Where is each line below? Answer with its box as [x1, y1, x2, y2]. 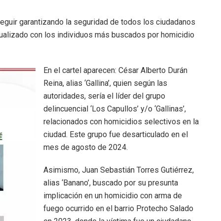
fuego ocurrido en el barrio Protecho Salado [43, 203, 193, 213]
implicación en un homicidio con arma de [43, 190, 182, 200]
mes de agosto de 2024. [43, 142, 128, 152]
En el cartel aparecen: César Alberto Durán [43, 65, 187, 75]
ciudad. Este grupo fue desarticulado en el [43, 129, 188, 139]
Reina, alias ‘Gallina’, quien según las [43, 78, 167, 88]
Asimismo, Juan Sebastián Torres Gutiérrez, [43, 165, 194, 175]
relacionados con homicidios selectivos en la [43, 116, 199, 126]
